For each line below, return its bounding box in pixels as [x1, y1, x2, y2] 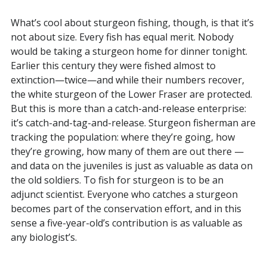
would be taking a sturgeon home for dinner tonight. [10, 44, 247, 58]
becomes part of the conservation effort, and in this [10, 201, 241, 215]
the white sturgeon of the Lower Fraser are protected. [10, 87, 252, 101]
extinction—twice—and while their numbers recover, [10, 73, 244, 86]
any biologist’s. [10, 230, 77, 244]
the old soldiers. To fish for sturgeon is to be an [10, 173, 223, 187]
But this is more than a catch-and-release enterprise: [10, 101, 246, 115]
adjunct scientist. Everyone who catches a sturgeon [10, 187, 238, 201]
